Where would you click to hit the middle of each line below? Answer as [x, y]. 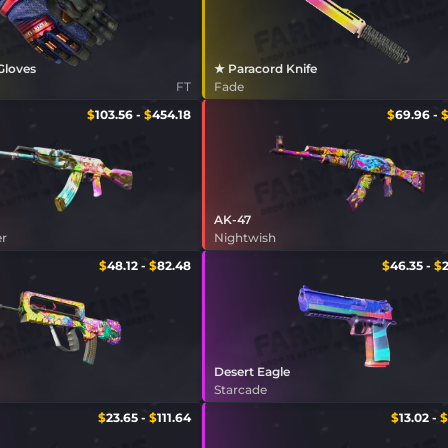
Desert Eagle [251, 371]
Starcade [240, 389]
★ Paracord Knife [265, 69]
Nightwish [244, 238]
